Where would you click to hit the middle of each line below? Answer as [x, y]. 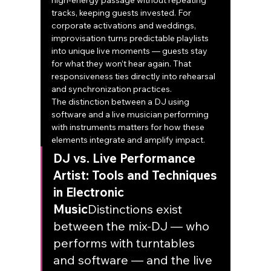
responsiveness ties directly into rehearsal [135, 77]
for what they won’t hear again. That [122, 64]
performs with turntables [126, 243]
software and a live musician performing [131, 115]
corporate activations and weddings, [125, 26]
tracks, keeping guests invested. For [122, 13]
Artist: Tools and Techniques [137, 175]
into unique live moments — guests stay [131, 51]
